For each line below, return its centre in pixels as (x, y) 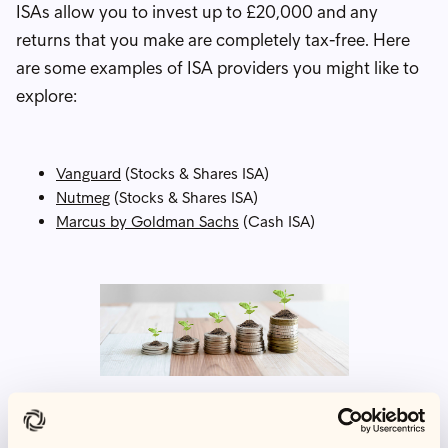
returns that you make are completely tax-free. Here (213, 39)
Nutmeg (83, 197)
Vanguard (88, 173)
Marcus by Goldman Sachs (147, 221)
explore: (46, 95)
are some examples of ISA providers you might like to (217, 67)
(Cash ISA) (277, 221)
